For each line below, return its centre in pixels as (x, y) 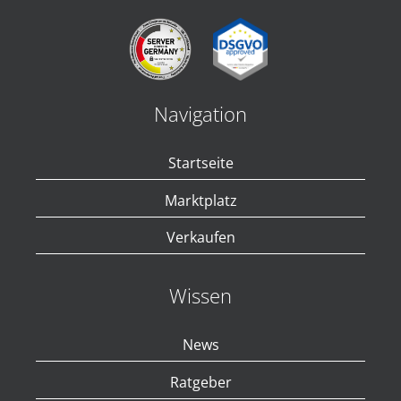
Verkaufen (200, 238)
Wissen (200, 295)
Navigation (200, 114)
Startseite (200, 163)
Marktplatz (200, 200)
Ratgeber (200, 382)
